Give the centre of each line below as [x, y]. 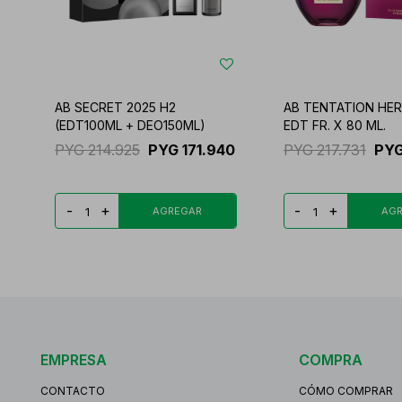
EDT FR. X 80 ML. [334, 125]
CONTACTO [73, 390]
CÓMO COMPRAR [346, 390]
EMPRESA [74, 359]
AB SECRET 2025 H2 [115, 107]
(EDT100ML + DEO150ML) [130, 125]
